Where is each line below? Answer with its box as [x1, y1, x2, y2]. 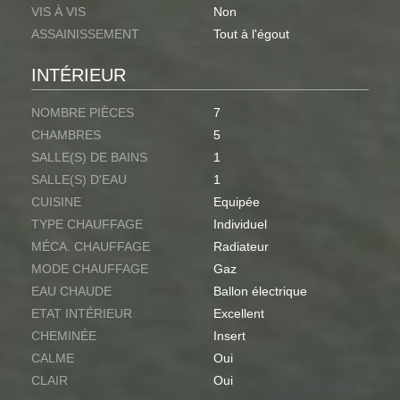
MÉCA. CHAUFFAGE [31, 239, 150, 254]
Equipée [213, 195, 260, 210]
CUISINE [31, 195, 81, 210]
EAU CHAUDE [31, 284, 112, 299]
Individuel [213, 217, 267, 232]
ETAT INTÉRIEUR [31, 306, 132, 321]
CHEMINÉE [31, 329, 96, 344]
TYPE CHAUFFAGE [31, 217, 143, 232]
